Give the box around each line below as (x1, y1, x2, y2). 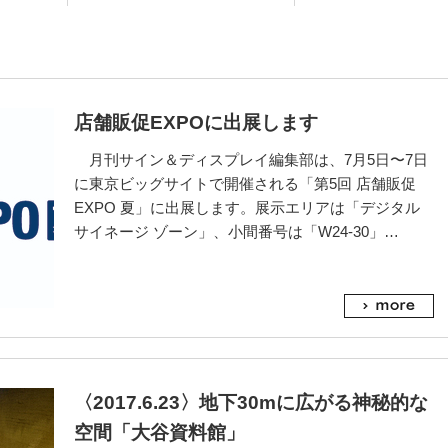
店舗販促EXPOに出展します (74, 112, 318, 133)
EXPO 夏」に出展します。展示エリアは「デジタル (74, 199, 420, 216)
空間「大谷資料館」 (74, 422, 245, 443)
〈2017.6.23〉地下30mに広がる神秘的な (74, 392, 428, 413)
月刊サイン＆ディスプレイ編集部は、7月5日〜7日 (74, 151, 428, 168)
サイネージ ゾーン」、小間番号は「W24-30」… (74, 223, 399, 240)
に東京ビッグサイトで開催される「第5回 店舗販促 (74, 175, 416, 192)
